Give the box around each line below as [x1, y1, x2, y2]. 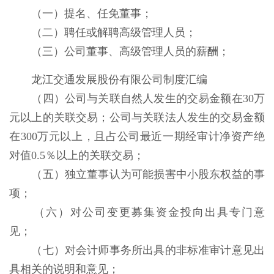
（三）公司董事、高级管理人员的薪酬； [31, 45, 229, 57]
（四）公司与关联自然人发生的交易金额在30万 [31, 92, 265, 105]
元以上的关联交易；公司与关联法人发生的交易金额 [9, 111, 265, 124]
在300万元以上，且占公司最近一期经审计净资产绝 [9, 130, 265, 143]
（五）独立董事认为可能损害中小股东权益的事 [31, 168, 265, 180]
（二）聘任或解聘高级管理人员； [31, 26, 199, 39]
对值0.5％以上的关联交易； [9, 149, 147, 161]
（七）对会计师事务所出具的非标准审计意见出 [31, 244, 265, 256]
